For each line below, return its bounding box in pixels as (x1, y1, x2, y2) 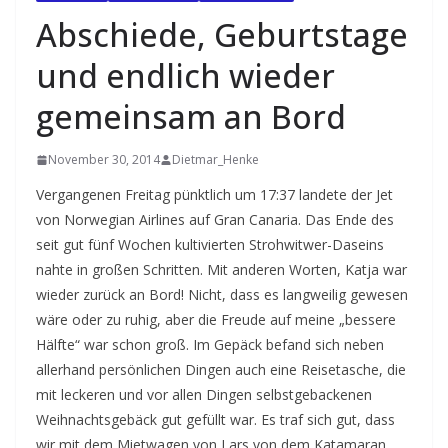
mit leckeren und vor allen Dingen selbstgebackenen (36, 385, 372, 404)
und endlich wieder (36, 54, 335, 97)
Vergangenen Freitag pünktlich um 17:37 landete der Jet (36, 185, 393, 204)
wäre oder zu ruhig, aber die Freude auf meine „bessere (36, 310, 396, 329)
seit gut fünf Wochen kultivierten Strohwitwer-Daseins (36, 235, 384, 254)
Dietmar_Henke (172, 151, 259, 168)
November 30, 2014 (48, 151, 160, 168)
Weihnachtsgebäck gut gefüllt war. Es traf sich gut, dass (36, 410, 395, 429)
